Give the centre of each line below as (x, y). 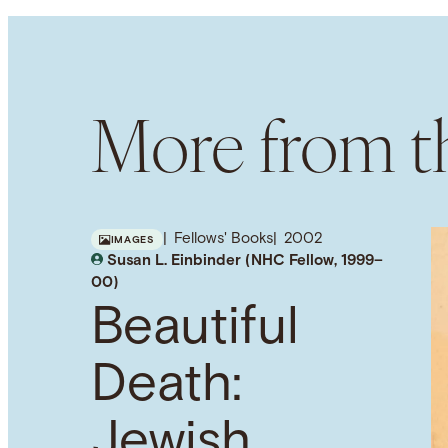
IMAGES (132, 240)
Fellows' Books (223, 240)
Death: (166, 386)
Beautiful (194, 329)
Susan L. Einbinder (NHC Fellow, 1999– (244, 262)
